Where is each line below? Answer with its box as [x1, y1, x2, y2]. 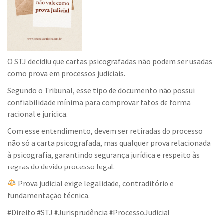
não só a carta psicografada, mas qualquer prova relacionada [7, 137, 211, 148]
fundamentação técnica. [7, 190, 90, 200]
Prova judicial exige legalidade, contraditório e [16, 178, 174, 188]
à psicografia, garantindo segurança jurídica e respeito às [7, 149, 200, 160]
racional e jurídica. [7, 109, 68, 119]
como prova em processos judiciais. [7, 68, 125, 78]
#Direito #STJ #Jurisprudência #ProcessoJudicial [7, 207, 170, 217]
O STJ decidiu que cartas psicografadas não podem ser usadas [7, 56, 212, 66]
